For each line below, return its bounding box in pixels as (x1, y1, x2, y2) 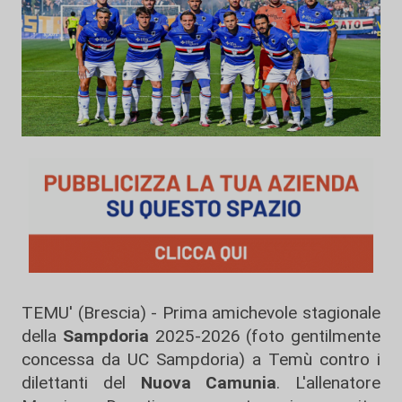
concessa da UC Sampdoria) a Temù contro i (22, 349, 380, 370)
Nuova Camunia (140, 372, 277, 393)
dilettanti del (22, 372, 141, 393)
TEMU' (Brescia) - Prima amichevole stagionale (22, 302, 380, 323)
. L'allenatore (276, 372, 380, 393)
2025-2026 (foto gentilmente (148, 326, 380, 346)
